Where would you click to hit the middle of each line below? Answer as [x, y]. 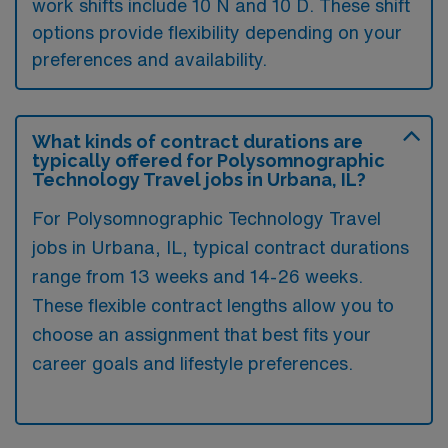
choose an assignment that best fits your [201, 334]
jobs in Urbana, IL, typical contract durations [220, 247]
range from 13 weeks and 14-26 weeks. [197, 276]
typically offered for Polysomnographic [208, 160]
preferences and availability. [149, 59]
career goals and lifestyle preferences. [192, 363]
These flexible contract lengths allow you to [213, 305]
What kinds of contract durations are [197, 141]
